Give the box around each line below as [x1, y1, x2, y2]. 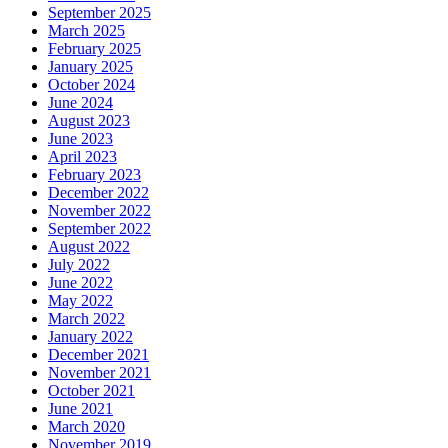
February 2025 [48, 40, 141, 58]
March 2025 [48, 22, 125, 40]
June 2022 [48, 274, 113, 292]
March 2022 [48, 310, 125, 328]
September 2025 [48, 4, 151, 22]
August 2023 [48, 112, 130, 130]
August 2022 [48, 238, 130, 256]
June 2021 [48, 400, 113, 418]
